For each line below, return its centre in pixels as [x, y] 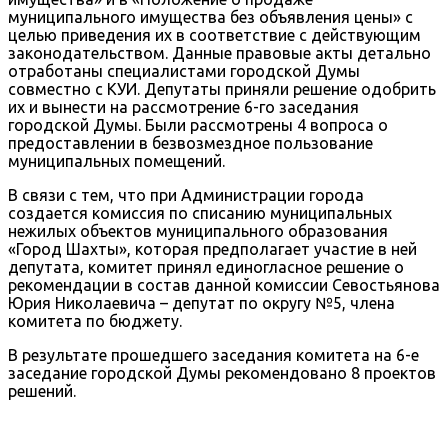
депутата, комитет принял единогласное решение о [206, 266]
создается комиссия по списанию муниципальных [200, 212]
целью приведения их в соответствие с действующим [214, 34]
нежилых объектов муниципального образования [198, 230]
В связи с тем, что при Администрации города [186, 194]
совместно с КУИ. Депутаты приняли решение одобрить [222, 88]
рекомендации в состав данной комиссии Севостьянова [224, 284]
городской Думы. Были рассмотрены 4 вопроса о [202, 124]
